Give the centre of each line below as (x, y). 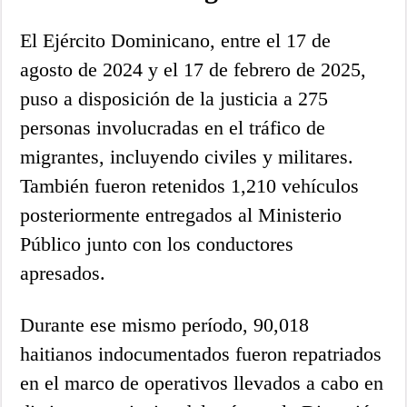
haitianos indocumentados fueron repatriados (201, 353)
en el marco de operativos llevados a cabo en (202, 382)
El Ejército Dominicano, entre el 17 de (176, 40)
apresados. (66, 273)
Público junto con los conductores (157, 243)
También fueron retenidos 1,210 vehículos (190, 185)
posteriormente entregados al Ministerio (181, 214)
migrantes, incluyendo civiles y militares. (187, 156)
